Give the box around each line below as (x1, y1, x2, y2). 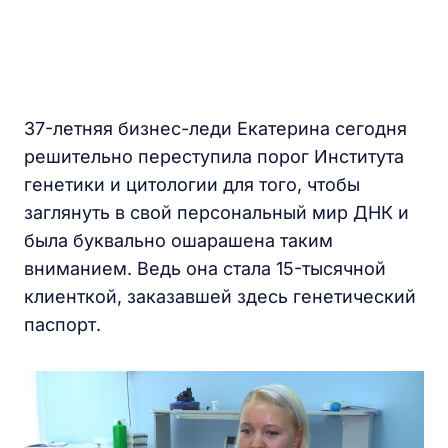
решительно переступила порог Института (24, 146, 404, 167)
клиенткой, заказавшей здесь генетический (24, 286, 416, 307)
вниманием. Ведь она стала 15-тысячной (24, 258, 386, 279)
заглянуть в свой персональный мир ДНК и (24, 202, 409, 223)
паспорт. (24, 314, 101, 335)
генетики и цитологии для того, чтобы (24, 174, 360, 195)
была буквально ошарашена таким (24, 230, 333, 251)
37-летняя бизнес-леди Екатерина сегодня (24, 118, 407, 139)
